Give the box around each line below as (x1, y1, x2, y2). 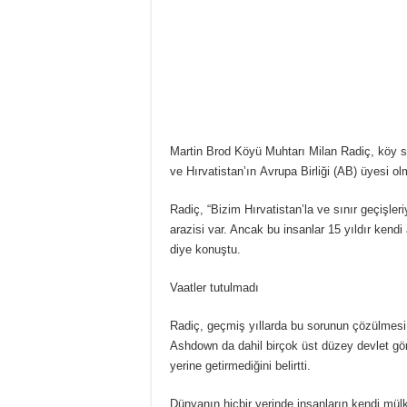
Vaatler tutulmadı (170, 281, 259, 295)
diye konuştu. (170, 243, 241, 257)
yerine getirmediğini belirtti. (170, 359, 311, 373)
